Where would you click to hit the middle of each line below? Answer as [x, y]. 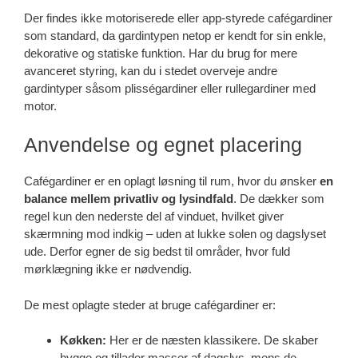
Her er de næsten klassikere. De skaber [212, 340]
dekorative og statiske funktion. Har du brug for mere [161, 53]
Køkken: [83, 340]
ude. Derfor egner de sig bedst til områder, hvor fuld [157, 252]
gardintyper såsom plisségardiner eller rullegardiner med [170, 88]
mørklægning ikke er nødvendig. [108, 269]
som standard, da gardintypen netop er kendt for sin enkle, [175, 35]
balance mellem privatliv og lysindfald [129, 199]
